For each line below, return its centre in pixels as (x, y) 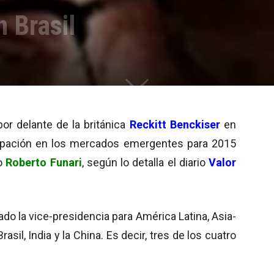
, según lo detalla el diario (145, 162)
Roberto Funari (44, 162)
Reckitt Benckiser (175, 124)
